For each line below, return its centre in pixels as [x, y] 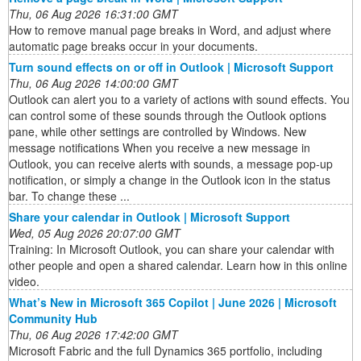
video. [24, 282]
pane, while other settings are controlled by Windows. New [158, 132]
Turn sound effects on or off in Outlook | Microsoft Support [171, 67]
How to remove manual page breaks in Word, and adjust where [170, 30]
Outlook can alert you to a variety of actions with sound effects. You [179, 100]
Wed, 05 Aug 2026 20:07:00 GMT [95, 233]
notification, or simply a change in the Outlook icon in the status [170, 180]
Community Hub [53, 319]
